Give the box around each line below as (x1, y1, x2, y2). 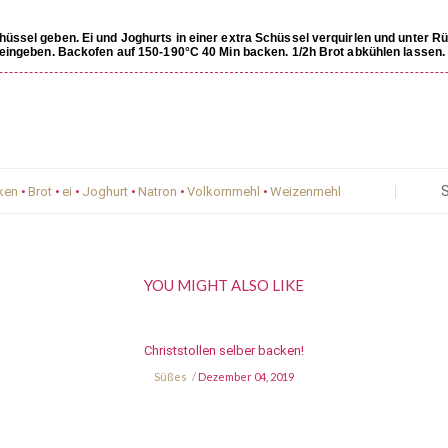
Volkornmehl (187, 184, 260, 200)
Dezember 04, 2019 (198, 370, 294, 384)
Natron (138, 184, 177, 200)
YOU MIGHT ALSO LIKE (144, 276, 304, 295)
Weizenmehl (270, 184, 341, 200)
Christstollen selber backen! (144, 343, 304, 359)
